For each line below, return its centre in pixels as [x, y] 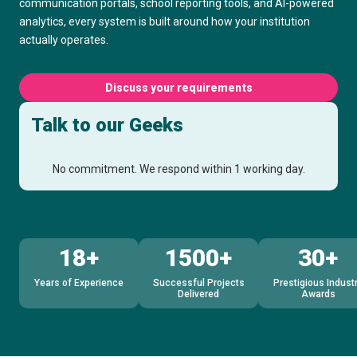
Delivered [198, 294]
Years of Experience [79, 283]
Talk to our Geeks [107, 125]
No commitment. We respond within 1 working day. [178, 169]
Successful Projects [198, 283]
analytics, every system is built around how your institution [165, 22]
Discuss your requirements [178, 88]
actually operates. [64, 40]
